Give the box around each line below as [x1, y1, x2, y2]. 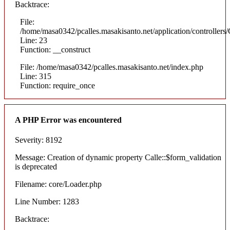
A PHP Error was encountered [15, 115, 122, 124]
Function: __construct [20, 45, 90, 54]
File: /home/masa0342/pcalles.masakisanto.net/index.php [20, 62, 203, 71]
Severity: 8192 [15, 136, 62, 145]
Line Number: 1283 [15, 197, 79, 206]
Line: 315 [20, 71, 51, 81]
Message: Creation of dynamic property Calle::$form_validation [15, 153, 221, 162]
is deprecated [15, 162, 57, 171]
